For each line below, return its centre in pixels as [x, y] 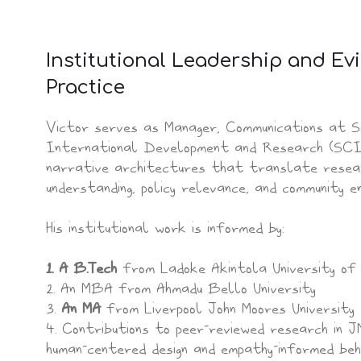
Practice [85, 88]
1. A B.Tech [81, 267]
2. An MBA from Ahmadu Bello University [181, 287]
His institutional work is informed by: [165, 227]
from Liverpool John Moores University [228, 307]
